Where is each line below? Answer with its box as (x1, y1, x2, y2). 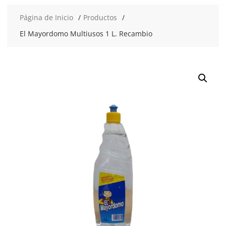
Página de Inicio (19, 13, 73, 22)
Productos (83, 13, 117, 22)
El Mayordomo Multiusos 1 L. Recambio (19, 29, 152, 38)
